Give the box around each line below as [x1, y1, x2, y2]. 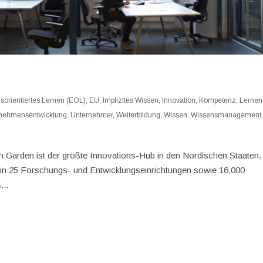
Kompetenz [199, 96, 237, 104]
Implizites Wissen [103, 96, 159, 104]
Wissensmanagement [191, 110, 262, 119]
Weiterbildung [116, 110, 161, 119]
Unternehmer [70, 110, 113, 119]
